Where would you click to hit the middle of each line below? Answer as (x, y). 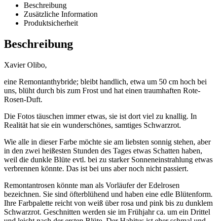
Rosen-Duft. (23, 99)
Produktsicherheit (51, 23)
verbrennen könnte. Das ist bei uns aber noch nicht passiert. (96, 168)
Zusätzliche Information (61, 14)
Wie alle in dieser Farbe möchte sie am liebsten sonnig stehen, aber (107, 142)
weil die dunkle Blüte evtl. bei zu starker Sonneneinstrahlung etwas (108, 160)
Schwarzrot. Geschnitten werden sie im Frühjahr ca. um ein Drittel (107, 212)
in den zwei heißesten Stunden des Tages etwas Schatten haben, (103, 151)
